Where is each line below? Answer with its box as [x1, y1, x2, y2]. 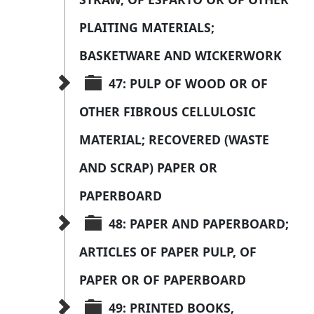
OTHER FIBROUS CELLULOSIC [79, 103, 259, 121]
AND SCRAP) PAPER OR [79, 159, 221, 177]
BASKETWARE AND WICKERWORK [79, 47, 282, 64]
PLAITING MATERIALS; [79, 19, 218, 36]
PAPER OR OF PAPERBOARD [79, 271, 246, 289]
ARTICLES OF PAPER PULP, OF [79, 243, 260, 261]
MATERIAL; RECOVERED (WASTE [79, 131, 273, 149]
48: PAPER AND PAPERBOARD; [109, 215, 292, 233]
